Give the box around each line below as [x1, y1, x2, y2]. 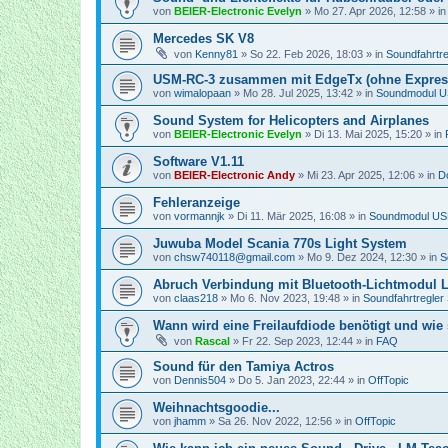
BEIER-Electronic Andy [174, 169, 295, 181]
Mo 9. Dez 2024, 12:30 [307, 251, 417, 263]
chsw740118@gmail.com [174, 251, 295, 263]
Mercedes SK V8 [153, 31, 254, 46]
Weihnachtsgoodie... [153, 400, 280, 415]
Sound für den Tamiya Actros [153, 359, 334, 374]
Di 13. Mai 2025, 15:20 [314, 128, 422, 140]
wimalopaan [174, 87, 231, 99]
